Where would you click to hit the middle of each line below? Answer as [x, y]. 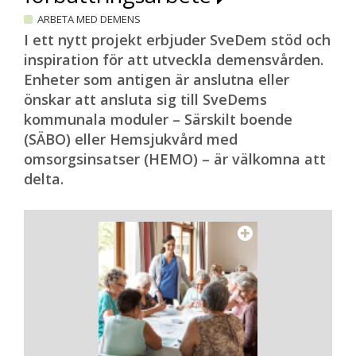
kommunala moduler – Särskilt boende [158, 119]
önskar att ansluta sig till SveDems [145, 99]
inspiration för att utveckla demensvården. [174, 60]
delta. [44, 179]
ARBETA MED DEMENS [89, 19]
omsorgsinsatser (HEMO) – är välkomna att [175, 159]
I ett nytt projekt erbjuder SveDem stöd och [177, 40]
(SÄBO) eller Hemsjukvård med [131, 139]
